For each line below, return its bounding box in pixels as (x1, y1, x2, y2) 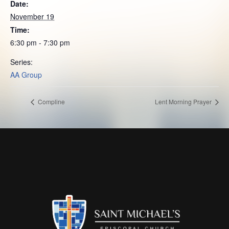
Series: (10, 56, 33, 67)
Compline (36, 97, 65, 106)
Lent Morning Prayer (155, 97, 213, 106)
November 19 (10, 11, 54, 21)
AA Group (10, 69, 42, 80)
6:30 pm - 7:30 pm (10, 37, 70, 48)
